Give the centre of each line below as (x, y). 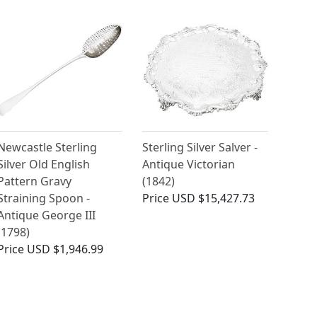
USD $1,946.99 (65, 249)
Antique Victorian (189, 165)
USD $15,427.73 (214, 198)
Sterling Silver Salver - (200, 148)
